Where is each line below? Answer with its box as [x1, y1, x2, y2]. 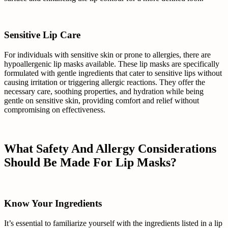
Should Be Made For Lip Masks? [4, 155, 177, 169]
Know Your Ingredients [4, 198, 102, 209]
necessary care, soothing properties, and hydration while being [4, 87, 204, 96]
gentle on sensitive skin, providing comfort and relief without [4, 96, 199, 105]
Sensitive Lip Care [4, 30, 80, 41]
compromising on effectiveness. [4, 105, 105, 114]
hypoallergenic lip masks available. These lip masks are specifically [4, 59, 219, 68]
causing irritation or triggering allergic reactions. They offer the [4, 77, 205, 87]
